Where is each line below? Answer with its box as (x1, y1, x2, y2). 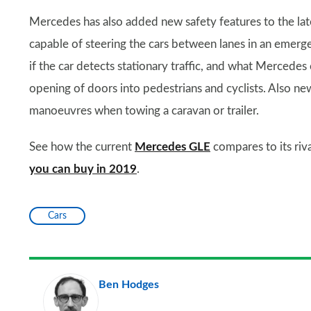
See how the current (29, 141, 135, 153)
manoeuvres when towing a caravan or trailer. (29, 105, 259, 117)
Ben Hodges (99, 279, 159, 291)
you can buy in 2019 (29, 163, 137, 176)
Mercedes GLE (135, 141, 210, 153)
